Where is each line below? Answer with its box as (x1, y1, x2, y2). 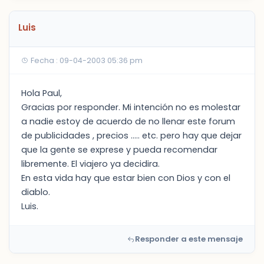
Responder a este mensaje (135, 233, 243, 245)
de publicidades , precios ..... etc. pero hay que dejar (21, 130, 242, 141)
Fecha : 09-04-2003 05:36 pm (29, 55, 143, 65)
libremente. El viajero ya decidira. (21, 158, 160, 170)
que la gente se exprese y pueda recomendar (21, 144, 217, 156)
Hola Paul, (21, 87, 62, 99)
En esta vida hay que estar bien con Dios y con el (21, 172, 230, 184)
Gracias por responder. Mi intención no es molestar (21, 101, 240, 113)
